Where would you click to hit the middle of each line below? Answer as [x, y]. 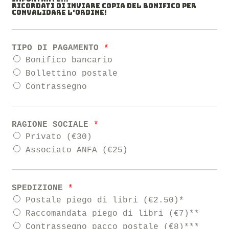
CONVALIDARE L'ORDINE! [60, 13]
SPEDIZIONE [40, 188]
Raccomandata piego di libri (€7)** [113, 214]
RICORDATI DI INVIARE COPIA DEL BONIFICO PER [104, 6]
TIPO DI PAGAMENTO [58, 48]
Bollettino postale [72, 74]
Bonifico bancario [69, 61]
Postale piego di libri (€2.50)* [105, 201]
